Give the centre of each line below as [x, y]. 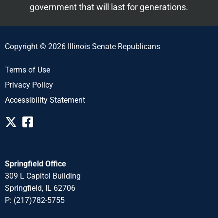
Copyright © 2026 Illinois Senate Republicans [82, 46]
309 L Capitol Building [43, 176]
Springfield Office [36, 164]
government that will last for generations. [109, 7]
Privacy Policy [29, 85]
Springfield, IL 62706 [40, 188]
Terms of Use [27, 70]
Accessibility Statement [45, 100]
